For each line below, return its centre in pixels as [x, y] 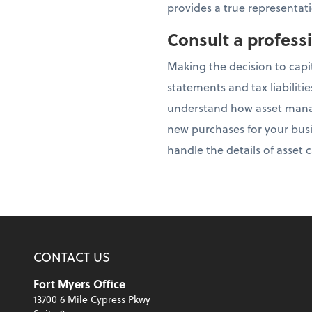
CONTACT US [72, 257]
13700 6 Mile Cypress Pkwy [92, 299]
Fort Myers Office [79, 284]
